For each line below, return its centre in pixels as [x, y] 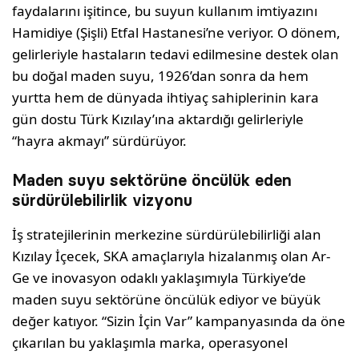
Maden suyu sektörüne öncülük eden [152, 181]
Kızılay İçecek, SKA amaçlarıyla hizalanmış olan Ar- [171, 256]
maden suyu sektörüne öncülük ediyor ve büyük [167, 300]
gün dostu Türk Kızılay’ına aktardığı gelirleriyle [158, 119]
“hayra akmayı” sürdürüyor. [100, 141]
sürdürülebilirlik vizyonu [102, 201]
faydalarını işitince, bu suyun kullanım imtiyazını [165, 11]
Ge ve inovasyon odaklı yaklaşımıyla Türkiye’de [159, 278]
